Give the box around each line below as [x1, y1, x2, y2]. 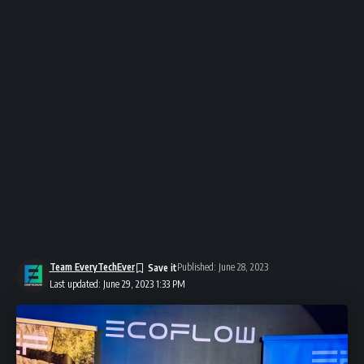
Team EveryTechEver [49, 261, 135, 273]
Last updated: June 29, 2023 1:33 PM [49, 278, 185, 290]
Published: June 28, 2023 [176, 261, 268, 273]
